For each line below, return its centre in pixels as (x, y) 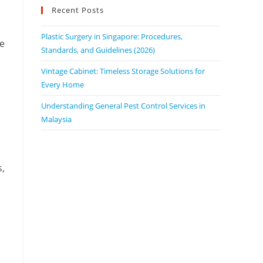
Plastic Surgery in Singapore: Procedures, (112, 36)
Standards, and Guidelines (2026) (98, 50)
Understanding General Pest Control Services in (123, 105)
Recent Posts (78, 10)
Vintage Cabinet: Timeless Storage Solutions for (123, 71)
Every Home (63, 84)
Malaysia (56, 119)
